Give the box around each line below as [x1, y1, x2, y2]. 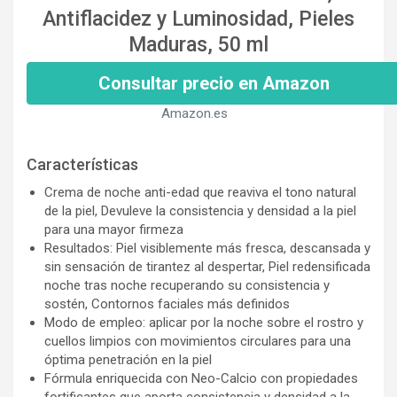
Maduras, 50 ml [128, 32, 269, 57]
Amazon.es [160, 105, 228, 121]
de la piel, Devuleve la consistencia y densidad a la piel [44, 202, 356, 219]
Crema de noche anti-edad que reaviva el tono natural [44, 183, 356, 200]
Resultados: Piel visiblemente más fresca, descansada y [44, 239, 370, 256]
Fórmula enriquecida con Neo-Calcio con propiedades [44, 370, 358, 386]
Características [27, 154, 138, 174]
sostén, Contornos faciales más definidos [44, 295, 290, 312]
